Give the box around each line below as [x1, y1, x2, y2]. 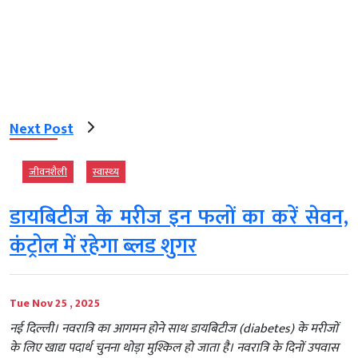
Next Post [10, 117, 74, 141]
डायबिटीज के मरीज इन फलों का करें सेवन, [10, 201, 348, 236]
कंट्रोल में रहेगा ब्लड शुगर [10, 229, 197, 265]
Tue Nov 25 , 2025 [10, 294, 100, 313]
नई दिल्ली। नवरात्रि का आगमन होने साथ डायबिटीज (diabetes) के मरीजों [10, 318, 338, 340]
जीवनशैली [29, 164, 67, 181]
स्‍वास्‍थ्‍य [93, 164, 119, 181]
